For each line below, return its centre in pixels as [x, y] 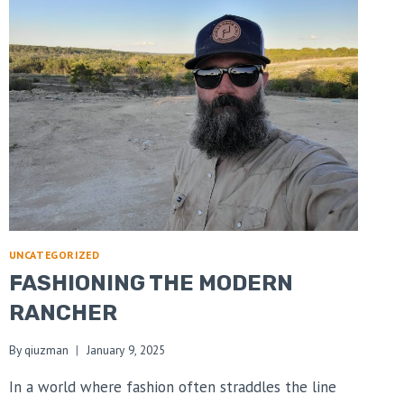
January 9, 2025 [125, 349]
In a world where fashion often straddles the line [172, 386]
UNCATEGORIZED [54, 255]
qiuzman [46, 349]
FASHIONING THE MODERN [151, 284]
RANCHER [63, 313]
